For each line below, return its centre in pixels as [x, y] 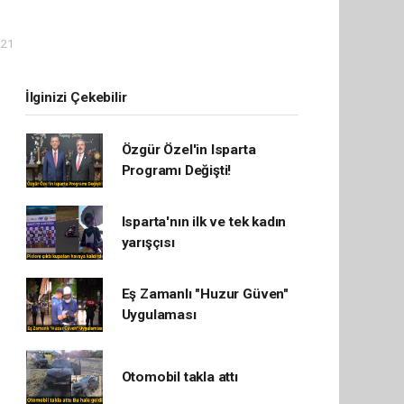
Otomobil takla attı [179, 376]
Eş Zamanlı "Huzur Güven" [205, 294]
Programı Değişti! [176, 170]
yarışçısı [148, 243]
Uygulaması [159, 315]
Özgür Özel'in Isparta [188, 150]
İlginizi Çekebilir [76, 97]
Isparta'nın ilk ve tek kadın [204, 222]
